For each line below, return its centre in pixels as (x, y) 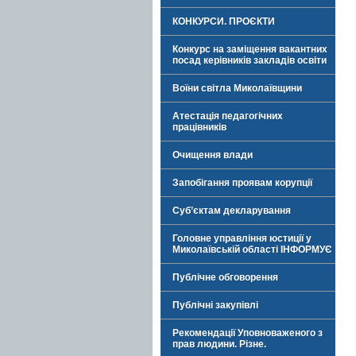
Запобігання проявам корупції (242, 183)
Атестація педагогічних (228, 116)
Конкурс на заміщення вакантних (250, 49)
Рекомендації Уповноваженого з (248, 333)
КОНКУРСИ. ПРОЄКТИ (224, 21)
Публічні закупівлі (215, 305)
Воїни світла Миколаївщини (237, 88)
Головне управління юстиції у (242, 238)
